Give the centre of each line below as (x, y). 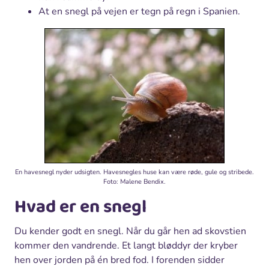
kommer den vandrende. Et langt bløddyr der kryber (126, 246)
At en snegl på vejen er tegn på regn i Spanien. (139, 11)
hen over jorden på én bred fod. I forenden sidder (119, 260)
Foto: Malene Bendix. (134, 182)
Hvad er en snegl (80, 207)
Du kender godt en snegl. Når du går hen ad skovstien (130, 231)
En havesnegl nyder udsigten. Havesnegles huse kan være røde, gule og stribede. (134, 172)
